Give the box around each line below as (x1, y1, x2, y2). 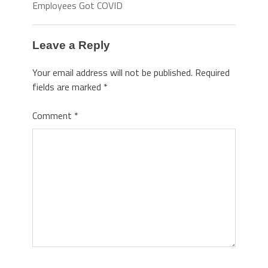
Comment (32, 108, 74, 123)
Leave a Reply (32, 39, 110, 52)
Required (195, 65, 230, 80)
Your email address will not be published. (32, 65, 193, 80)
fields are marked (32, 79, 103, 94)
